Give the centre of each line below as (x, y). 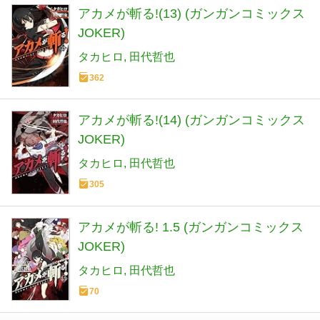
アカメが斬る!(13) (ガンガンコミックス (191, 14)
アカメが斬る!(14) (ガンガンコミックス (191, 120)
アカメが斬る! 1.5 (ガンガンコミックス (191, 227)
